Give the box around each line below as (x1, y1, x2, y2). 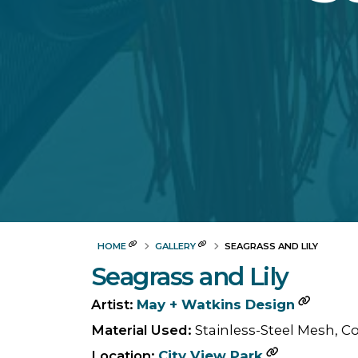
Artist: (91, 296, 133, 312)
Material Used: (91, 322, 192, 338)
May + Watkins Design (137, 296, 295, 312)
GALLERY (155, 241, 196, 252)
